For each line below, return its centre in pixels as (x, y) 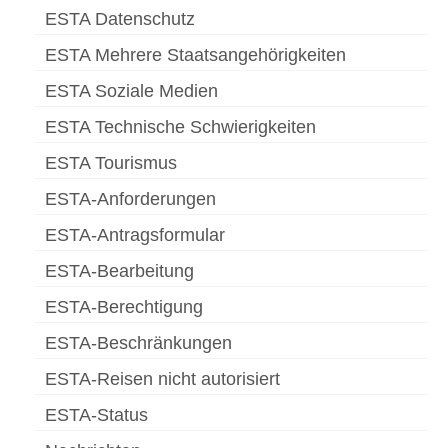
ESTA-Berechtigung (124, 307)
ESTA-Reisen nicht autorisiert (162, 379)
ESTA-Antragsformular (135, 235)
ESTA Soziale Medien (131, 91)
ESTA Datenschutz (120, 19)
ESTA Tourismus (111, 163)
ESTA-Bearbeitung (119, 271)
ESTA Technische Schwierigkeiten (180, 127)
